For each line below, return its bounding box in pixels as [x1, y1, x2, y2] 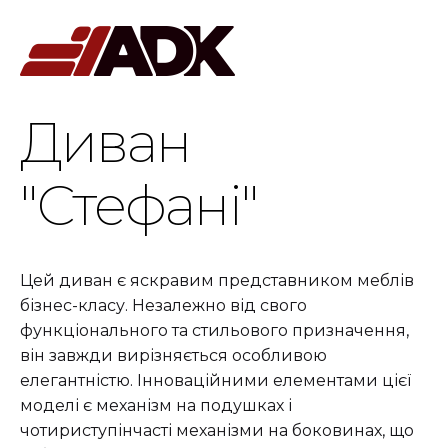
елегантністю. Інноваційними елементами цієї [20, 371, 411, 391]
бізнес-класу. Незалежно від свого [20, 296, 307, 316]
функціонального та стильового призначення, [20, 321, 409, 341]
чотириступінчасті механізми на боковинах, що [20, 421, 414, 441]
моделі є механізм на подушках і [20, 396, 292, 416]
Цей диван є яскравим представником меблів [20, 271, 414, 291]
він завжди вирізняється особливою [20, 346, 327, 366]
